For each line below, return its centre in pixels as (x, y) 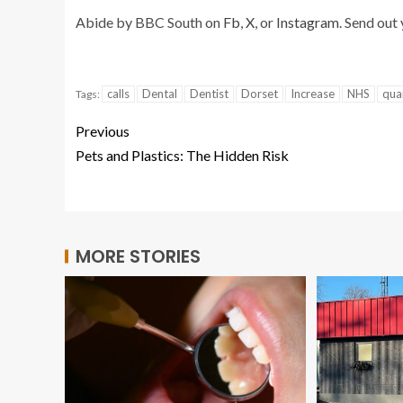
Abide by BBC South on (149, 22)
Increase (313, 93)
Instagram (308, 22)
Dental (160, 93)
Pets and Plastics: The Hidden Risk (182, 155)
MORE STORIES (138, 256)
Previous (103, 130)
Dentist (209, 93)
